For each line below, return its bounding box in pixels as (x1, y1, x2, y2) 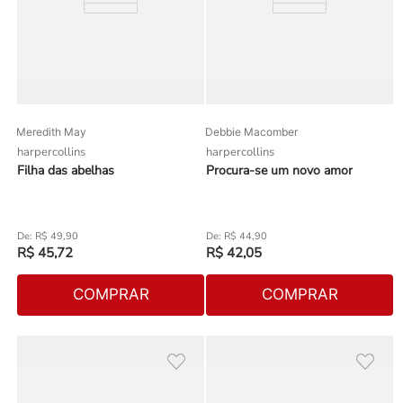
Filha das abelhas (17, 161, 114, 179)
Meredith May (16, 124, 86, 139)
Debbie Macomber (205, 124, 298, 139)
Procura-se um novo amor (206, 161, 353, 179)
